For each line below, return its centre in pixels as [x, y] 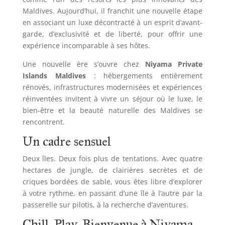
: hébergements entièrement [144, 76]
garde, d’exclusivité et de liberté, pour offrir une [113, 34]
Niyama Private [174, 64]
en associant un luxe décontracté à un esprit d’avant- [113, 23]
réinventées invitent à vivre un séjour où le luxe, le [113, 99]
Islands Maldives [54, 76]
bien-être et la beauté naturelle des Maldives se [113, 110]
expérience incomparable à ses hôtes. [86, 46]
